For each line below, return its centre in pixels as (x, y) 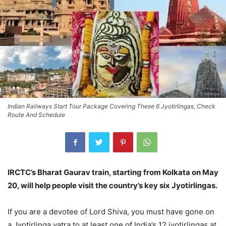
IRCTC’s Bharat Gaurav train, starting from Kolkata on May (113, 172)
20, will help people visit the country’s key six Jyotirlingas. (112, 185)
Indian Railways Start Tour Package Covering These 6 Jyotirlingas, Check (111, 106)
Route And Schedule (36, 115)
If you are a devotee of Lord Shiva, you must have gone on (111, 211)
